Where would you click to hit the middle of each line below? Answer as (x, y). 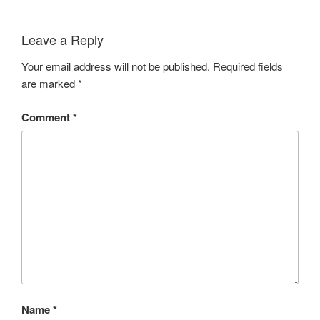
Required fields (248, 66)
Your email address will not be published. (116, 66)
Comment (47, 117)
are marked (50, 84)
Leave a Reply (62, 39)
